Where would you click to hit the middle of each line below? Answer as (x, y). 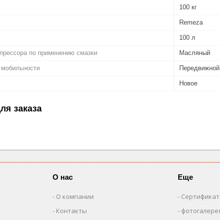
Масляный (195, 53)
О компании (75, 196)
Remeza (191, 22)
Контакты (72, 210)
